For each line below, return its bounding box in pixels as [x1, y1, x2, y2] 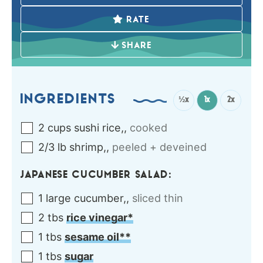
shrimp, [69, 141, 106, 154]
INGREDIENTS [21, 93, 116, 108]
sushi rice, [74, 122, 124, 134]
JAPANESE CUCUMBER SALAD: [21, 170, 173, 181]
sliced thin [132, 192, 183, 205]
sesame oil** [65, 231, 131, 244]
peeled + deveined [112, 141, 207, 154]
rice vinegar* [66, 211, 133, 224]
